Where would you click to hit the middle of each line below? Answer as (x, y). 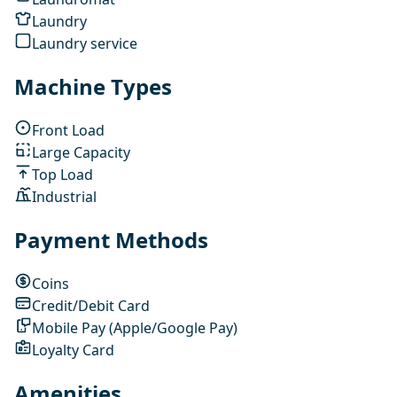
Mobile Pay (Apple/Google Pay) (135, 327)
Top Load (62, 174)
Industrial (64, 196)
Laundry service (85, 43)
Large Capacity (81, 152)
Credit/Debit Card (91, 305)
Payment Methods (111, 240)
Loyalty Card (73, 350)
